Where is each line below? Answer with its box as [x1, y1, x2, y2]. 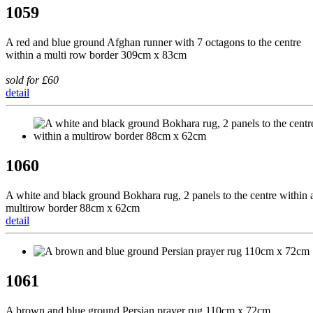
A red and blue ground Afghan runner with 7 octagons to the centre [6, 36, 301, 49]
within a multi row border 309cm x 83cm [6, 49, 187, 61]
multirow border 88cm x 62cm [6, 201, 140, 214]
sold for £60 [6, 74, 59, 87]
